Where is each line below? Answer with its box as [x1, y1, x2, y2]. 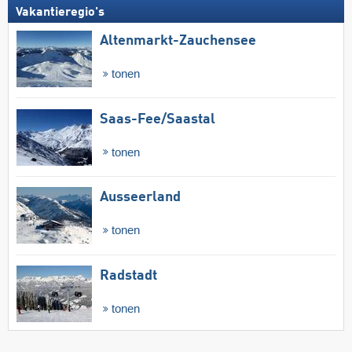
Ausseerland [100, 190, 181, 205]
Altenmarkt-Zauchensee [100, 33, 256, 48]
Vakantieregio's [16, 5, 104, 19]
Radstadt [100, 269, 157, 284]
